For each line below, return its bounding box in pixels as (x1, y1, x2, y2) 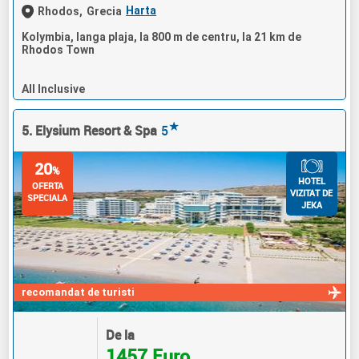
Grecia (87, 4, 123, 18)
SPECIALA (27, 191, 68, 204)
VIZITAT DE (290, 186, 333, 199)
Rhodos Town (22, 42, 95, 56)
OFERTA (31, 179, 63, 192)
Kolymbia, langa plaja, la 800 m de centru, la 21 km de (22, 30, 302, 43)
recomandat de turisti (22, 285, 135, 298)
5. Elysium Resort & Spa (22, 121, 158, 139)
